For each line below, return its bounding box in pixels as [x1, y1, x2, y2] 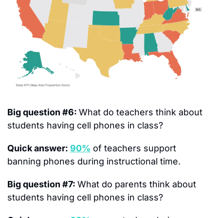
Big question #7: [7, 179, 77, 189]
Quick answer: [7, 143, 70, 153]
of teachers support [91, 143, 176, 153]
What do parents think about [77, 179, 196, 189]
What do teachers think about [79, 107, 202, 117]
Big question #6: [7, 107, 79, 117]
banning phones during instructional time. [7, 156, 181, 166]
